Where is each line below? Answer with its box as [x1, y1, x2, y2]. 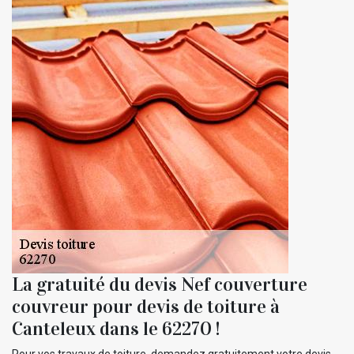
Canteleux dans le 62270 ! [12, 316, 220, 341]
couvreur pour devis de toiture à [12, 294, 280, 318]
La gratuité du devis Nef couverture [12, 272, 307, 296]
